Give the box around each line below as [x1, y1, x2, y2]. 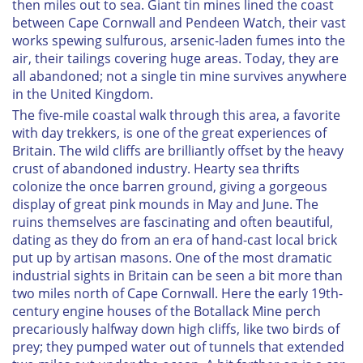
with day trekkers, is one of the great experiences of [12, 123, 327, 142]
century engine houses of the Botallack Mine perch [12, 301, 321, 320]
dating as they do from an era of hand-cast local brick [12, 230, 337, 249]
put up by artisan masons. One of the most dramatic [12, 248, 332, 267]
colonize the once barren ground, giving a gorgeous [12, 177, 327, 195]
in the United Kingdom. [12, 84, 153, 103]
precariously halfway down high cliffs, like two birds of [12, 319, 340, 338]
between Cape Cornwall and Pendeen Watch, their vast [12, 13, 346, 32]
